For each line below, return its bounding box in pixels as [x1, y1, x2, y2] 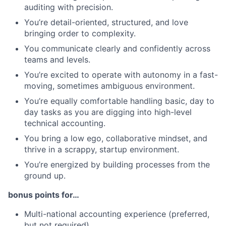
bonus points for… [8, 189, 79, 200]
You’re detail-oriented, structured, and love [24, 17, 188, 27]
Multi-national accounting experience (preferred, [24, 208, 209, 219]
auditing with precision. [24, 2, 113, 12]
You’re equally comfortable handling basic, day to [24, 95, 214, 106]
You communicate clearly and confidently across [24, 43, 210, 53]
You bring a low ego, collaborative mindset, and [24, 133, 207, 143]
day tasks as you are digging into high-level [24, 106, 192, 117]
